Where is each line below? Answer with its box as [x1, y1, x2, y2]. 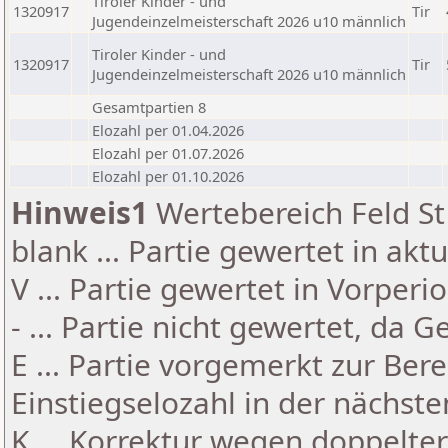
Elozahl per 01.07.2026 [92, 143, 244, 163]
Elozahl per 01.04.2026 [92, 120, 244, 140]
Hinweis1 [11, 192, 148, 233]
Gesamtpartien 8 [92, 97, 206, 117]
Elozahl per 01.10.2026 [92, 166, 244, 186]
